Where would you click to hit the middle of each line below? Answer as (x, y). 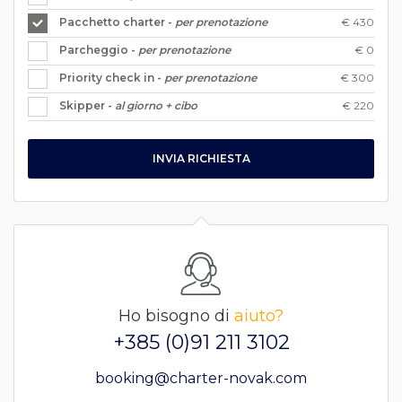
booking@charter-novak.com (201, 378)
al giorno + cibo (156, 105)
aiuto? (259, 315)
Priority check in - (112, 77)
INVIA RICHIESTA (201, 158)
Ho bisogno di (176, 315)
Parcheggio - (99, 49)
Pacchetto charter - (117, 22)
